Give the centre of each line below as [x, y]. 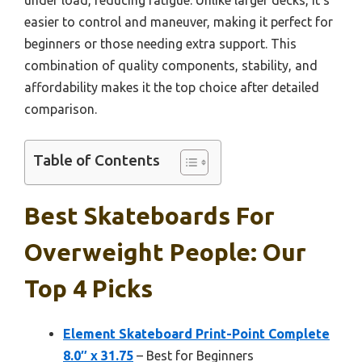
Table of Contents [97, 160]
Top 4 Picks [88, 288]
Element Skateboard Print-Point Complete [196, 333]
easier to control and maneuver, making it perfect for [179, 21]
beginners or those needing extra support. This [160, 43]
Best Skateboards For [149, 215]
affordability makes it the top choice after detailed [172, 87]
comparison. [61, 109]
